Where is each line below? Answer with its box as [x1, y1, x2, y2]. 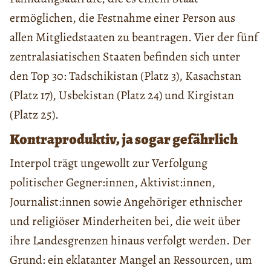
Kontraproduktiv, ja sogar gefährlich [10, 129, 238, 149]
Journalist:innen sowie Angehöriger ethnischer [10, 194, 243, 211]
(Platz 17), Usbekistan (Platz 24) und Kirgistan [10, 87, 234, 104]
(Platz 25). [10, 106, 59, 123]
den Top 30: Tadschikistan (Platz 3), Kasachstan [10, 68, 241, 85]
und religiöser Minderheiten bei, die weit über [10, 213, 241, 230]
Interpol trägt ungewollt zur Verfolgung [10, 155, 207, 172]
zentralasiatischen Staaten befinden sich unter [10, 48, 240, 65]
